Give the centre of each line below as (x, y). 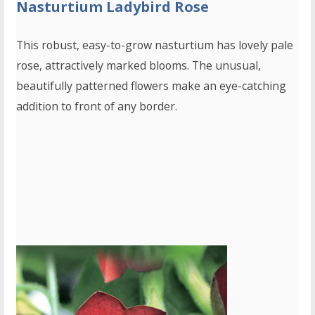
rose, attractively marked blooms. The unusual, (139, 66)
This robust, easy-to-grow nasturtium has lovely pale (155, 45)
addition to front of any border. (97, 107)
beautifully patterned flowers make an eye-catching (152, 86)
